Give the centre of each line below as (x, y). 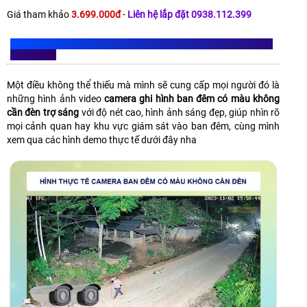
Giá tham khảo (39, 15)
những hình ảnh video (56, 99)
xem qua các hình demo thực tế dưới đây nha (102, 140)
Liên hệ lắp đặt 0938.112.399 (189, 15)
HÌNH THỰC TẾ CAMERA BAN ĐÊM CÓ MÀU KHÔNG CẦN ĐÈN (142, 44)
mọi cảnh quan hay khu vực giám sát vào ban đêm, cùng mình (143, 126)
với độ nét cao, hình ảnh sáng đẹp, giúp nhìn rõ (180, 113)
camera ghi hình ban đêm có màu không (192, 99)
